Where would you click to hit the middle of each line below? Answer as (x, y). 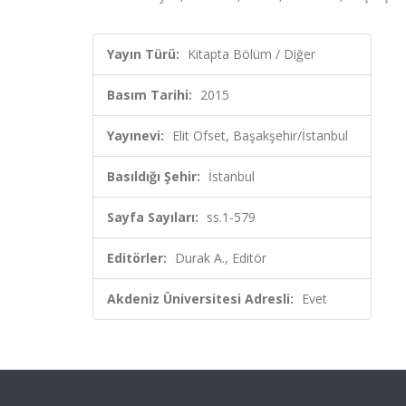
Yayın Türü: (143, 54)
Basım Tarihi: (150, 95)
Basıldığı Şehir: (154, 176)
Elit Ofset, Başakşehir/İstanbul (260, 135)
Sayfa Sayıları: (153, 217)
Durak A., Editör (221, 258)
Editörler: (137, 258)
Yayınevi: (135, 135)
